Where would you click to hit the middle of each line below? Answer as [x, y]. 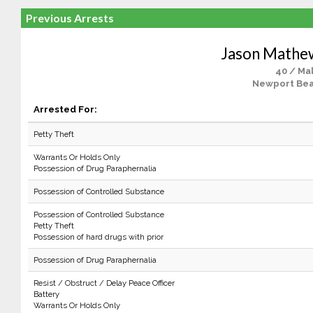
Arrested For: [65, 109]
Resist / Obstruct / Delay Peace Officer [104, 283]
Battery [46, 294]
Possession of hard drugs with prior [98, 237]
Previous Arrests [70, 18]
